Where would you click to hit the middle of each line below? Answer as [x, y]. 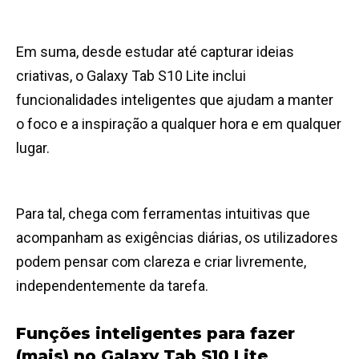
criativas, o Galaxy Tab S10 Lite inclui [131, 76]
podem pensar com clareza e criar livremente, [161, 262]
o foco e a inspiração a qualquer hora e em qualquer [179, 124]
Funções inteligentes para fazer [155, 334]
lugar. [33, 148]
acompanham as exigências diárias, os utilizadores [177, 238]
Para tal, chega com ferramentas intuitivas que [163, 214]
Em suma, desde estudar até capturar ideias [155, 52]
